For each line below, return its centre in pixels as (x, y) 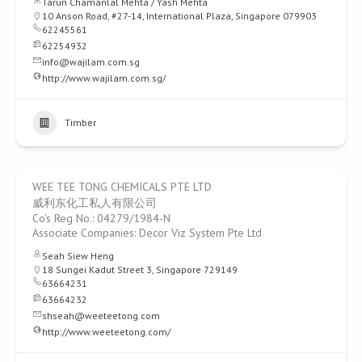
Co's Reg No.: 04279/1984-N (101, 219)
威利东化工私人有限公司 (95, 203)
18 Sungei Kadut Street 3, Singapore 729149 (140, 270)
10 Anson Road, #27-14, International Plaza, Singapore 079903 (179, 16)
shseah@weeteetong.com (101, 316)
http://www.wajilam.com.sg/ (104, 78)
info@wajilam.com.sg (91, 62)
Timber (80, 123)
